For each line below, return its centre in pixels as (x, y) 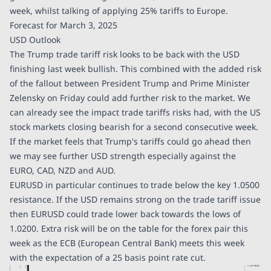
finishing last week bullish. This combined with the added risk (135, 69)
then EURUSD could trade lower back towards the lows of (125, 214)
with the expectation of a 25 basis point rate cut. (108, 258)
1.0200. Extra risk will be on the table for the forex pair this (129, 229)
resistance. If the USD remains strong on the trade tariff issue (135, 200)
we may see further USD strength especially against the (123, 156)
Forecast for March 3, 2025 (64, 25)
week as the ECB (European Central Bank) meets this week (127, 243)
